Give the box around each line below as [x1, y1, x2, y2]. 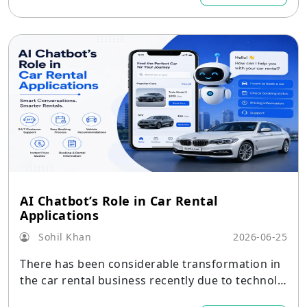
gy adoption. [20, 289, 89, 304]
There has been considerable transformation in [20, 256, 281, 271]
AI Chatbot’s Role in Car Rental [20, 193, 218, 209]
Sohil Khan [35, 230, 91, 243]
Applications [20, 207, 99, 223]
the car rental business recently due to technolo [20, 273, 285, 288]
